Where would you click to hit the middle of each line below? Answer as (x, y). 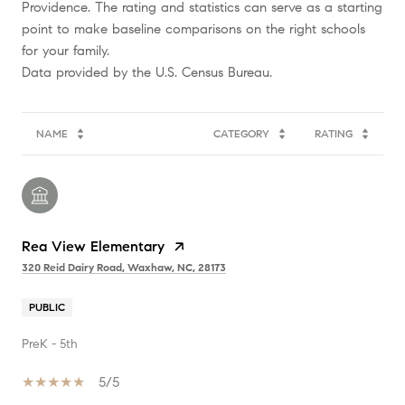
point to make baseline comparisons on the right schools (193, 28)
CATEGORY (241, 133)
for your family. (66, 50)
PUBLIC (47, 306)
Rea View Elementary (93, 246)
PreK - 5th (50, 344)
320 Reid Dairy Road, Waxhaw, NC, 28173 (124, 267)
